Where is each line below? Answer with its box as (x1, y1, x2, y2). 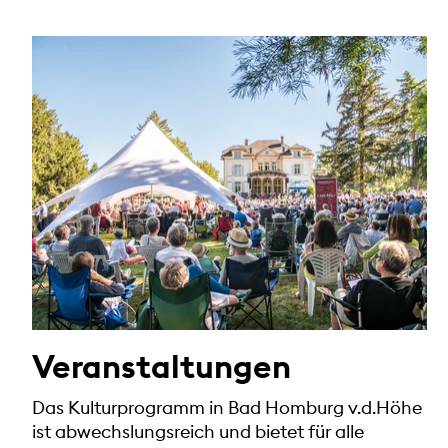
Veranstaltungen (32, 346, 291, 388)
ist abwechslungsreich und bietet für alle (32, 420, 364, 444)
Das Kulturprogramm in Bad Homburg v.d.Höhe (32, 396, 422, 420)
